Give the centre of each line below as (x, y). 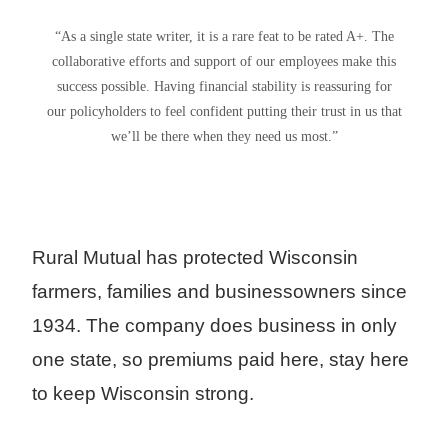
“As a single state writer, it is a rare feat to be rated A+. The (224, 35)
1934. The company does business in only (214, 325)
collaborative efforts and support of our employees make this (224, 60)
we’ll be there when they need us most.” (224, 135)
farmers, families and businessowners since (219, 291)
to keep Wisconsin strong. (143, 393)
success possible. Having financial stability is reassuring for (224, 85)
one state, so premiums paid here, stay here (220, 359)
